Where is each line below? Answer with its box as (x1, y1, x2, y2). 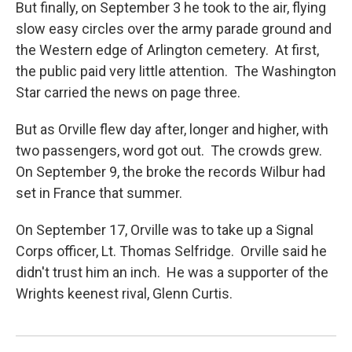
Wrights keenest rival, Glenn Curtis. (16, 284, 233, 302)
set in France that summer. (16, 184, 182, 201)
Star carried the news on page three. (16, 83, 240, 101)
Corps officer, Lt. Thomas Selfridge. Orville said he (16, 242, 327, 259)
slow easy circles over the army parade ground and (16, 20, 332, 37)
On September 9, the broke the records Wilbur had (16, 163, 325, 180)
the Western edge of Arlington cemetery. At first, (16, 41, 319, 58)
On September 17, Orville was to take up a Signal (16, 221, 313, 238)
